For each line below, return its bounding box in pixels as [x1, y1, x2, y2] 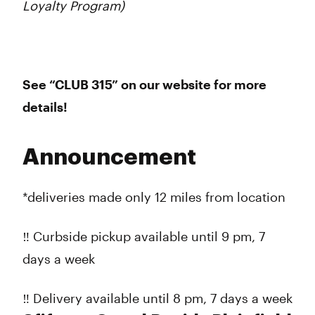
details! [22, 99, 67, 115]
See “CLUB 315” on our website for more [22, 77, 266, 92]
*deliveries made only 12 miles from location [22, 189, 285, 205]
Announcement [22, 146, 196, 169]
